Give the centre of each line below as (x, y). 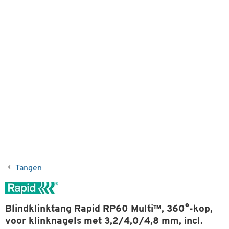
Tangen (29, 168)
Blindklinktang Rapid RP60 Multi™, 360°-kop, (109, 209)
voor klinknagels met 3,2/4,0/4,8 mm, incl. (104, 222)
